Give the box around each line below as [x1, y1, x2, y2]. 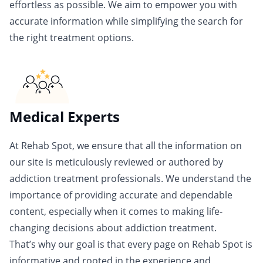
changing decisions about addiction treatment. [9, 221, 217, 235]
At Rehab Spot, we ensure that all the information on [9, 139, 242, 153]
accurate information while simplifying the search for [9, 15, 243, 28]
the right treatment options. [9, 31, 134, 45]
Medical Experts [9, 107, 120, 127]
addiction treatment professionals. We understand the [9, 172, 251, 186]
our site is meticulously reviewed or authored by [9, 156, 223, 169]
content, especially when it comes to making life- [9, 205, 222, 218]
